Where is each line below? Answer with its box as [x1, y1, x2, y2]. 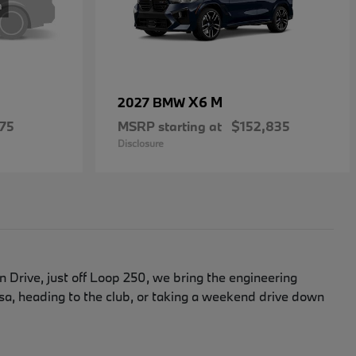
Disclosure [118, 137, 164, 150]
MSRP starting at [118, 118, 222, 135]
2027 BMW [118, 94, 188, 111]
